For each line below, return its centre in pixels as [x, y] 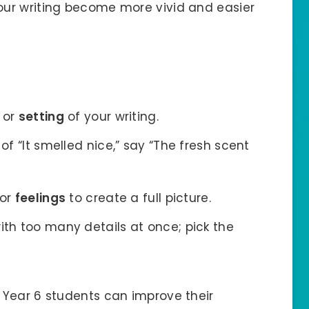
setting [41, 116]
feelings [40, 198]
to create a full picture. [138, 198]
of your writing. [111, 116]
